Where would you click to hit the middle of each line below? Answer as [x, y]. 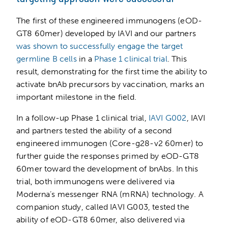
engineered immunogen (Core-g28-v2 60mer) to [110, 143]
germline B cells [47, 59]
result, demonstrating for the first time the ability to [112, 71]
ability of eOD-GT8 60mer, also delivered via [101, 219]
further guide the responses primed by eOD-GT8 [108, 156]
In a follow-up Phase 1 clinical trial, [82, 118]
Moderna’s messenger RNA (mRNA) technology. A [110, 194]
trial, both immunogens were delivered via [96, 181]
